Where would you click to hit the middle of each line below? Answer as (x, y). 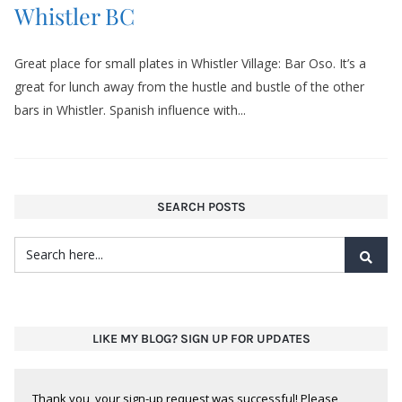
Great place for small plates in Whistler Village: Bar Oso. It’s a (190, 63)
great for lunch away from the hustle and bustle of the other (189, 86)
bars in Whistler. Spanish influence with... (130, 109)
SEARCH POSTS (201, 206)
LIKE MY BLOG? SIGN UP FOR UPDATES (201, 338)
